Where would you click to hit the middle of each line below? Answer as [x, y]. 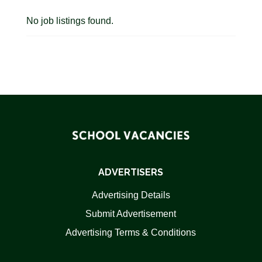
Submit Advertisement [131, 214]
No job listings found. [70, 21]
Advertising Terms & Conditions [131, 232]
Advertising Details [131, 195]
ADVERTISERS [131, 172]
